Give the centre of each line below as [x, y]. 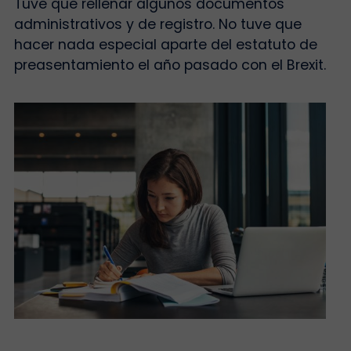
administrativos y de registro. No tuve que [157, 24]
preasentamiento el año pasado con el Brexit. [170, 65]
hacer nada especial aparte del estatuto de [165, 44]
